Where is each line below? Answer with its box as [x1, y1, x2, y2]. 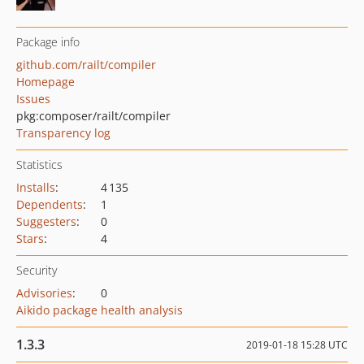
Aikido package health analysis [16, 302, 183, 318]
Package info [16, 34, 80, 50]
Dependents [16, 197, 83, 212]
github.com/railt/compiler [16, 57, 156, 72]
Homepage [16, 74, 75, 89]
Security [16, 262, 57, 278]
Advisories [16, 285, 72, 301]
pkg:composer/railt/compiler [16, 108, 171, 123]
